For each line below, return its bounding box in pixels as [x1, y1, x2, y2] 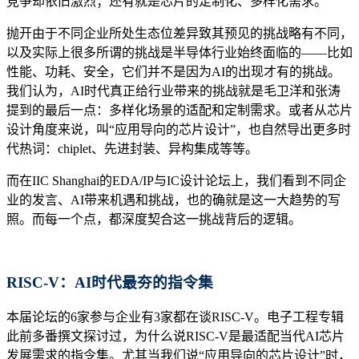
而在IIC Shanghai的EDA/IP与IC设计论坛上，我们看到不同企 [6, 173, 346, 188]
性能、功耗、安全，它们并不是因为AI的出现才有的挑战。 [6, 64, 341, 79]
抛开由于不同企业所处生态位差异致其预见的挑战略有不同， [6, 26, 353, 40]
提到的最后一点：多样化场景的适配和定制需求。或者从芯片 [6, 103, 353, 117]
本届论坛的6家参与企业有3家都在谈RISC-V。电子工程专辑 [6, 310, 344, 325]
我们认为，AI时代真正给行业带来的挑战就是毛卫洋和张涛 [6, 83, 341, 98]
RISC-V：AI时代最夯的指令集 [6, 273, 213, 291]
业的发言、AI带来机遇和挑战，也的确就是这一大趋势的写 [6, 192, 341, 207]
